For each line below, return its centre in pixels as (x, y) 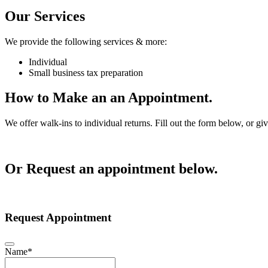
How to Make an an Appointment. (109, 98)
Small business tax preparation (86, 72)
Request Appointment (58, 217)
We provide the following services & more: (86, 41)
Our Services (45, 16)
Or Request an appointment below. (111, 169)
